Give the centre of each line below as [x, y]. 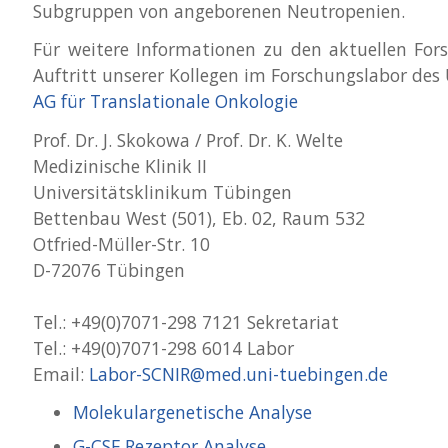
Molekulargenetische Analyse [193, 411]
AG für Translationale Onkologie [166, 101]
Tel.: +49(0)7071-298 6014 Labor [166, 347]
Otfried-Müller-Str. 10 [122, 243]
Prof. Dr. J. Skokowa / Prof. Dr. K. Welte [188, 139]
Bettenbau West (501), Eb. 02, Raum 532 [199, 217]
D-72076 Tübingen [109, 269]
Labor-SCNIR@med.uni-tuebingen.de [239, 373]
